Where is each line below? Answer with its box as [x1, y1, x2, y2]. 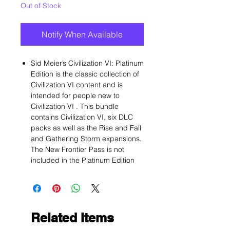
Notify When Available [42, 29, 123, 40]
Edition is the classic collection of [31, 69, 139, 79]
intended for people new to [31, 91, 120, 100]
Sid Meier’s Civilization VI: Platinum [31, 59, 144, 68]
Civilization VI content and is [31, 80, 123, 89]
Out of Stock [21, 1, 61, 10]
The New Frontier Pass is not [31, 145, 124, 154]
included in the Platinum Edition [31, 156, 135, 165]
